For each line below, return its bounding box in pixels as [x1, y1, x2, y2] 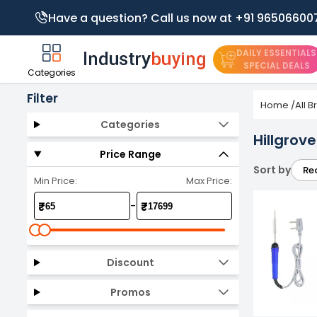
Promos [110, 284, 151, 299]
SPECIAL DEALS [243, 59, 310, 71]
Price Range [99, 146, 161, 161]
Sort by [253, 163, 291, 177]
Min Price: [34, 174, 77, 188]
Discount [106, 255, 154, 270]
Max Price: [186, 174, 232, 188]
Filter [27, 90, 58, 107]
